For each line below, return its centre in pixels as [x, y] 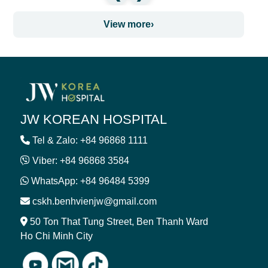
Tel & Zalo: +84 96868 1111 [90, 141]
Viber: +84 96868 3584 [81, 161]
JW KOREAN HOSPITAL [94, 120]
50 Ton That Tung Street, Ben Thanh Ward [118, 222]
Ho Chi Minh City [57, 236]
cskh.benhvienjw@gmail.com [93, 202]
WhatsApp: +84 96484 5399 [90, 181]
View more [127, 24]
